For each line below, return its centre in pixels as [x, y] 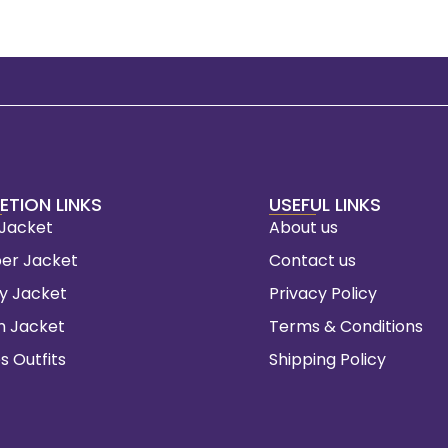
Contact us [312, 260]
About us [303, 227]
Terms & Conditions [345, 326]
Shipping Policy [327, 359]
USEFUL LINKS [324, 204]
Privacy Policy [322, 293]
